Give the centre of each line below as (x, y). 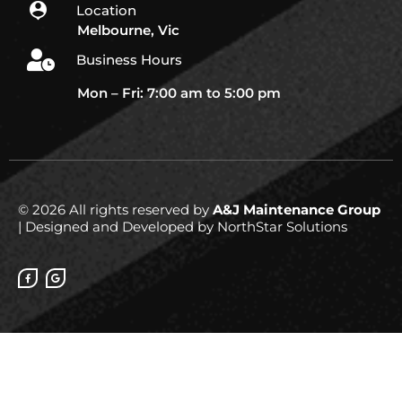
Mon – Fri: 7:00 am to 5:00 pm (179, 93)
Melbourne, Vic (128, 31)
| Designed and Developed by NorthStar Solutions (183, 227)
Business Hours (130, 60)
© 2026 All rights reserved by (115, 210)
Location (107, 11)
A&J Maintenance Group (297, 210)
